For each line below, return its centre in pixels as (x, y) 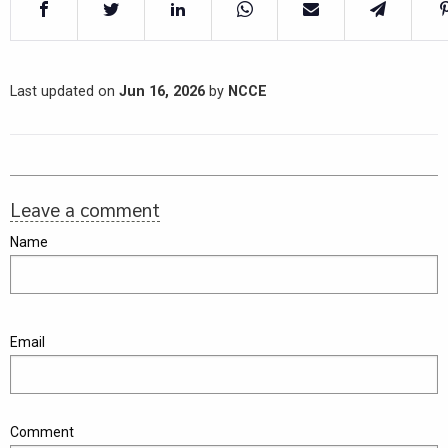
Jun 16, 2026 (162, 92)
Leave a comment (85, 209)
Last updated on (64, 92)
